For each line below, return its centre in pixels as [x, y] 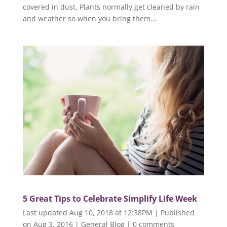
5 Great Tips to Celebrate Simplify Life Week [110, 198]
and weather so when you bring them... [89, 18]
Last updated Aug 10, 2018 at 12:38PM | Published [108, 212]
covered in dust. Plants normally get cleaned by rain [111, 7]
